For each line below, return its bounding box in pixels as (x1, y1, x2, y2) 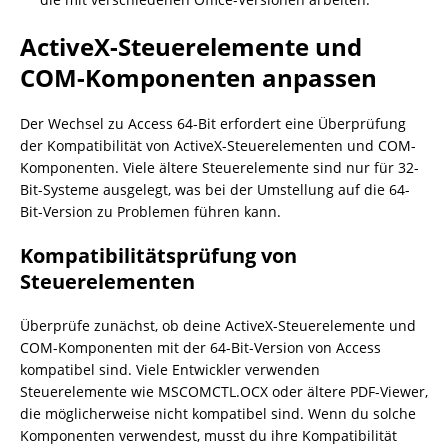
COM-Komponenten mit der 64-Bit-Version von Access (20, 338, 381, 357)
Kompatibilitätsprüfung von (20, 242, 297, 269)
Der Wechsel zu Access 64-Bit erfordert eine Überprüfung (20, 114, 406, 133)
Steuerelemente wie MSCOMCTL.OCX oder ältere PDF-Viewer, (20, 382, 428, 401)
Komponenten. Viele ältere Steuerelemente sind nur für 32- (20, 158, 419, 177)
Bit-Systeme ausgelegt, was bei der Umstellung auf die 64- (20, 180, 410, 199)
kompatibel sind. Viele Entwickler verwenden (20, 360, 320, 379)
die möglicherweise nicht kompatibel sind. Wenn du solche (20, 404, 416, 423)
